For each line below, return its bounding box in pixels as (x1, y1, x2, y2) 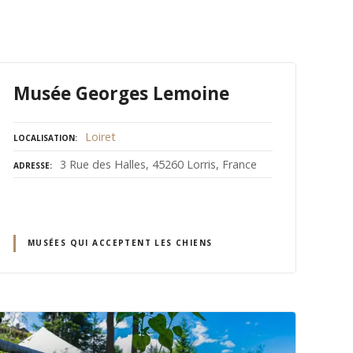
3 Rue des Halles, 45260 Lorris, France (59, 157, 257, 173)
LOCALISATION (13, 132, 75, 143)
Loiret (84, 128, 116, 144)
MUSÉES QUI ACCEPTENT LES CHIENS (27, 237, 213, 249)
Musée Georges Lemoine (13, 81, 229, 106)
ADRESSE (13, 160, 50, 172)
